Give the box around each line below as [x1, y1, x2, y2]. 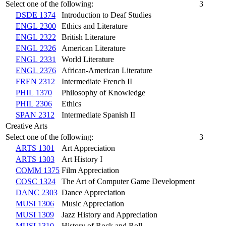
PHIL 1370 [16, 88, 52, 97]
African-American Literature [62, 66, 152, 75]
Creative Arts [6, 121, 47, 130]
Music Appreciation [62, 199, 124, 208]
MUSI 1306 [16, 199, 54, 208]
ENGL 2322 [16, 32, 56, 41]
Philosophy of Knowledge [62, 88, 145, 97]
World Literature [62, 54, 114, 64]
